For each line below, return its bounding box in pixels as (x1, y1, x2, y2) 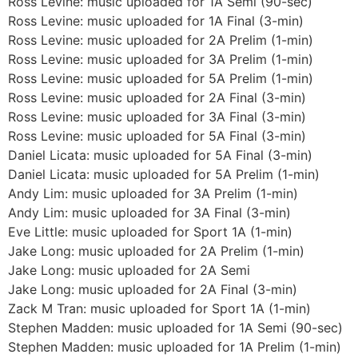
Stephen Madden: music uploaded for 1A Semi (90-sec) (8, 319, 343, 336)
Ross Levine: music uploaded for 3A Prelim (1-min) (8, 50, 313, 67)
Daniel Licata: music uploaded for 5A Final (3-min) (8, 146, 312, 163)
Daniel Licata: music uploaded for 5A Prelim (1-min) (8, 165, 320, 182)
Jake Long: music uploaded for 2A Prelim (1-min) (8, 242, 304, 259)
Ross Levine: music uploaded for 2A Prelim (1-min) (8, 31, 313, 48)
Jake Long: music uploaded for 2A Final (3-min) (8, 280, 297, 297)
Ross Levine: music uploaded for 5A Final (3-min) (8, 127, 306, 144)
